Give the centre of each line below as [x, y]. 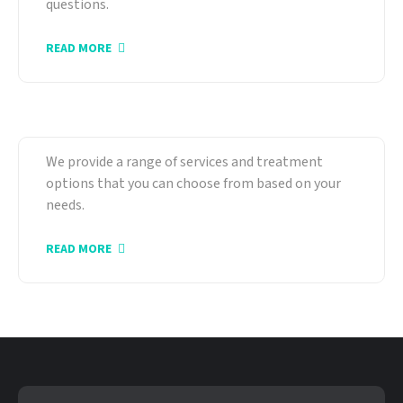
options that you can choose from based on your [193, 184]
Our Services [105, 124]
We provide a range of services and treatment [184, 162]
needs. [65, 206]
